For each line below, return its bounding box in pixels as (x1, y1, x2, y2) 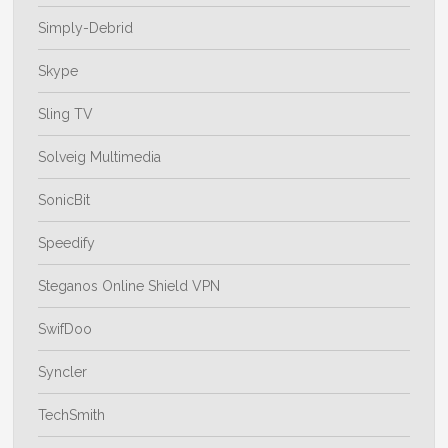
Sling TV (38, 106, 94, 123)
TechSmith (38, 407, 106, 424)
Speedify (38, 235, 96, 252)
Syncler (38, 364, 88, 381)
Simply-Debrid (38, 20, 134, 37)
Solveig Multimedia (38, 149, 162, 166)
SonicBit (38, 192, 91, 209)
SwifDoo (38, 321, 93, 338)
